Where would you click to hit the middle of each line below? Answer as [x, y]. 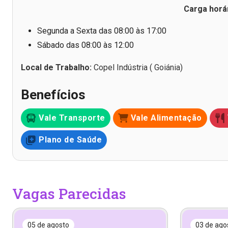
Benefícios [53, 94]
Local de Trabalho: [57, 67]
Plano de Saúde [70, 139]
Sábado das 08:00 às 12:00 [85, 45]
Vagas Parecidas [69, 193]
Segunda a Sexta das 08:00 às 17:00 [102, 31]
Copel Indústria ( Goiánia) [138, 67]
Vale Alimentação [166, 118]
